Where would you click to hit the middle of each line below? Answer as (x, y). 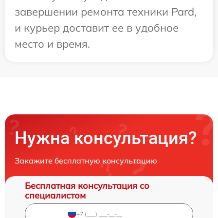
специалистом (55, 196)
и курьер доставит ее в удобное (97, 28)
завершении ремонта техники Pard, (106, 12)
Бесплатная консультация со (87, 186)
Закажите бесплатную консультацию (86, 161)
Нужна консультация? (106, 138)
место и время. (52, 44)
